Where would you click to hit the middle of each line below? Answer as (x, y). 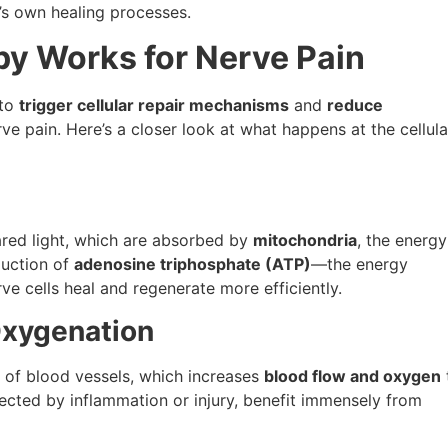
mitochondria (305, 240)
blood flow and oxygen (352, 375)
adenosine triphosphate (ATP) (192, 264)
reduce (355, 104)
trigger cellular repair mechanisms (154, 104)
